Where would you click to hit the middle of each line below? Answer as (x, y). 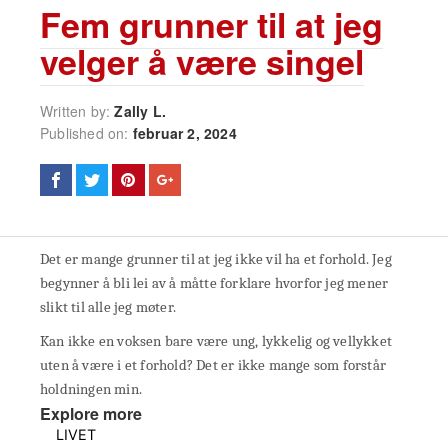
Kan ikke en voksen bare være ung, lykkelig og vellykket (216, 341)
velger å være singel (202, 61)
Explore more (91, 414)
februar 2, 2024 (184, 133)
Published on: (86, 133)
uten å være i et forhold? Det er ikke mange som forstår (213, 365)
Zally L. (140, 111)
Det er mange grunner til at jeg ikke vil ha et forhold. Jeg (216, 259)
